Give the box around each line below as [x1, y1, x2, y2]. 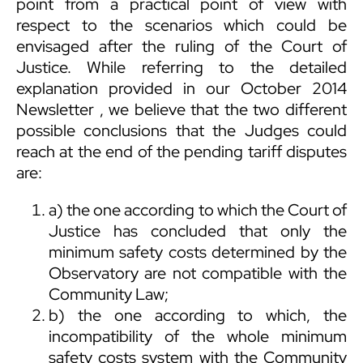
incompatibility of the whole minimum [49, 326, 347, 348]
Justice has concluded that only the [49, 220, 347, 242]
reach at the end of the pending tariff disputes [16, 141, 347, 163]
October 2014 [241, 78, 347, 100]
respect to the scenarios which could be [16, 15, 347, 36]
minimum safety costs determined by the [49, 241, 347, 263]
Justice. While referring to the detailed [16, 57, 347, 79]
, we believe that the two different [94, 99, 347, 121]
